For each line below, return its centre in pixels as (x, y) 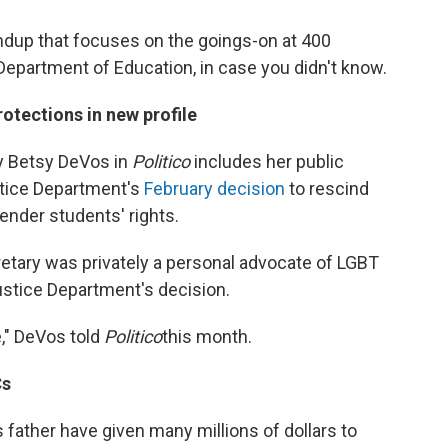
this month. (207, 337)
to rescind (327, 189)
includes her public (267, 162)
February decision (214, 189)
